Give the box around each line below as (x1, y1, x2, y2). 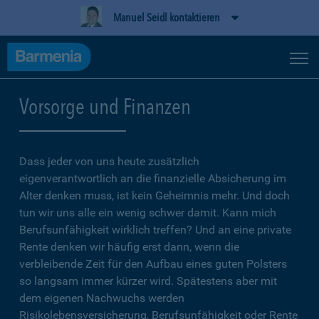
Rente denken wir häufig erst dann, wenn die (19, 240, 239, 253)
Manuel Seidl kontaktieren (113, 11, 220, 24)
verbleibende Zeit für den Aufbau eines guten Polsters (19, 257, 287, 271)
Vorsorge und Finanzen (19, 93, 191, 119)
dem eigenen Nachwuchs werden (19, 291, 184, 305)
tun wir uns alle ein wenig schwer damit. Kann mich (19, 206, 276, 219)
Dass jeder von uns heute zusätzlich (19, 155, 199, 168)
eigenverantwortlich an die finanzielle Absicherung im (19, 172, 286, 185)
